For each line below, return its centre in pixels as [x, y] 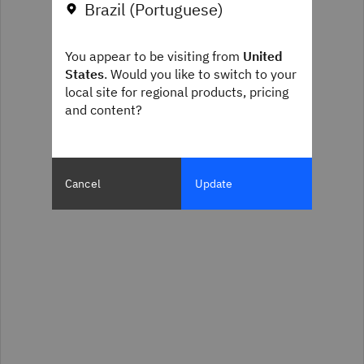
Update [214, 184]
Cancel [83, 184]
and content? [104, 110]
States [84, 74]
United [263, 56]
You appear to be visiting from [154, 56]
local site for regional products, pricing [177, 92]
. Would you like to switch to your [200, 74]
